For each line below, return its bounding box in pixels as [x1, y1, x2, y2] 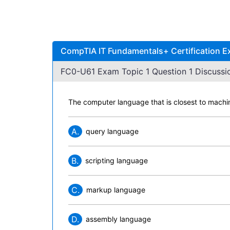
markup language [86, 185, 145, 194]
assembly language [86, 215, 151, 223]
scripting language [85, 156, 148, 165]
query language [86, 127, 139, 136]
